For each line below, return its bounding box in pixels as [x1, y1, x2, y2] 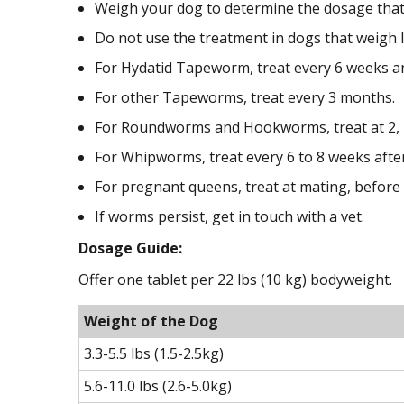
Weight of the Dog [84, 310, 218, 331]
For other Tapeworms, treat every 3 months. [95, 87, 395, 107]
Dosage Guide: [78, 237, 182, 258]
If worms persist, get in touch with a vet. [95, 206, 364, 226]
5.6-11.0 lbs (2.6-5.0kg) [84, 375, 232, 396]
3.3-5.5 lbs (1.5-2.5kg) [84, 343, 224, 363]
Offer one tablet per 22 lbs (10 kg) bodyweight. [78, 269, 392, 289]
